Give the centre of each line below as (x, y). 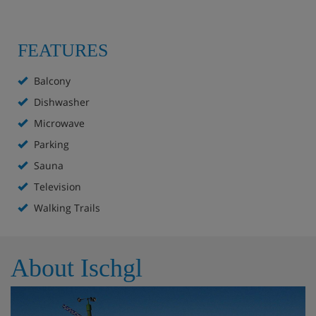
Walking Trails (66, 207)
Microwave (58, 123)
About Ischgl (77, 268)
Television (56, 186)
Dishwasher (60, 102)
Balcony (51, 80)
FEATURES (63, 50)
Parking (50, 144)
